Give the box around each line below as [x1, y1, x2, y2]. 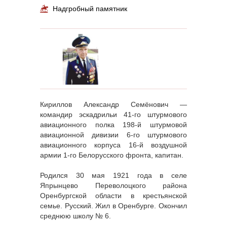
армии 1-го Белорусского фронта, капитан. [40, 151, 183, 159]
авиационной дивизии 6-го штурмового [40, 131, 187, 139]
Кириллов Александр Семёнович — [40, 100, 187, 108]
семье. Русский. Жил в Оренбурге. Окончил [40, 202, 187, 210]
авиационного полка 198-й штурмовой [40, 121, 187, 129]
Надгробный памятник [53, 5, 127, 13]
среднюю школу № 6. [40, 212, 111, 220]
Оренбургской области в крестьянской [40, 192, 187, 200]
